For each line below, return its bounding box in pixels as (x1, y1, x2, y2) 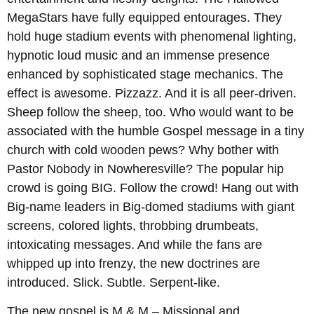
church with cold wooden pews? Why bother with (7, 142, 279, 157)
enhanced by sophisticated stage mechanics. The (7, 67, 283, 81)
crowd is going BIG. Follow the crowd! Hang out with (7, 180, 299, 195)
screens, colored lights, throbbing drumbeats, (7, 218, 259, 233)
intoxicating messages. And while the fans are (7, 237, 262, 252)
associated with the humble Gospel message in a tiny (7, 123, 304, 138)
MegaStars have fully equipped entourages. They (7, 10, 282, 25)
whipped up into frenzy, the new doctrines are (7, 256, 260, 271)
